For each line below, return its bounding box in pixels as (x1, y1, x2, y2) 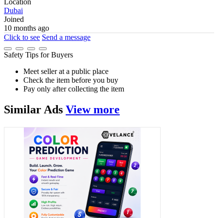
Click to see (4, 33, 40, 42)
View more (66, 103, 120, 116)
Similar (4, 103, 44, 116)
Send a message (42, 33, 91, 42)
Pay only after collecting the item (23, 85, 124, 93)
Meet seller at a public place (23, 67, 109, 76)
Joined (4, 15, 24, 24)
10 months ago (4, 24, 49, 33)
